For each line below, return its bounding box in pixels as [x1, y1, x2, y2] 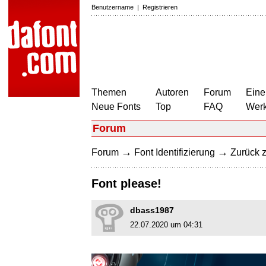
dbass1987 [130, 205, 174, 216]
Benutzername [91, 4, 134, 11]
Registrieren [142, 4, 178, 11]
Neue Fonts [91, 102, 141, 112]
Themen [91, 87, 126, 97]
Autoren [156, 87, 189, 97]
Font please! [91, 177, 161, 191]
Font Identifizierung [134, 147, 215, 157]
